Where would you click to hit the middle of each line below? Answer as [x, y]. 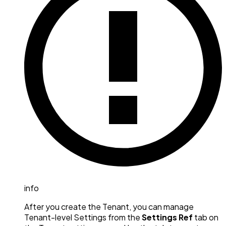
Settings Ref [167, 217]
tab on [206, 217]
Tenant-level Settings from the [83, 217]
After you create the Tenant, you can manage [109, 206]
